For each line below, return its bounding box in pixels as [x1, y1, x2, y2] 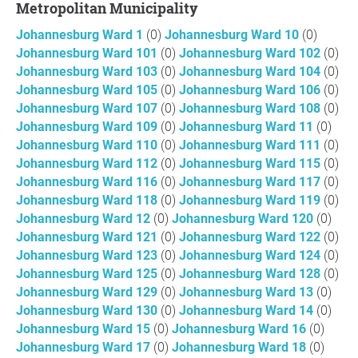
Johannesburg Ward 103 [16, 64, 161, 79]
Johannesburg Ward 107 [16, 101, 161, 116]
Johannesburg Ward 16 [172, 321, 309, 336]
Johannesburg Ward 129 [16, 284, 161, 300]
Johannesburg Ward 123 [16, 248, 161, 263]
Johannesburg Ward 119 [179, 193, 324, 208]
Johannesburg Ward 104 [179, 64, 324, 79]
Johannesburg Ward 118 [16, 193, 161, 208]
